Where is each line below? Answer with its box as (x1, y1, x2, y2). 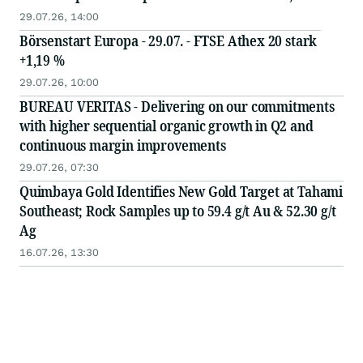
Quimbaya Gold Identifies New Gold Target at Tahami (19, 181, 343, 202)
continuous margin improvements (19, 135, 226, 156)
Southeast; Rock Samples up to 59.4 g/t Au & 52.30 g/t (19, 201, 336, 221)
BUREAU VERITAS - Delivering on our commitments (19, 96, 335, 117)
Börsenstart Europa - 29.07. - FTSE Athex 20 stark (19, 31, 318, 51)
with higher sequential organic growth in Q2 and (19, 116, 314, 136)
